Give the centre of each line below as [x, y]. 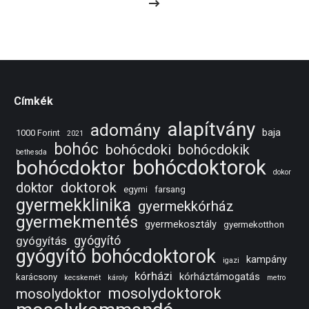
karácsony [37, 277]
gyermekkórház [186, 206]
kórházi [153, 276]
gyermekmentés [77, 222]
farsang [170, 189]
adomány [126, 130]
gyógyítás [41, 241]
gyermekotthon [254, 225]
